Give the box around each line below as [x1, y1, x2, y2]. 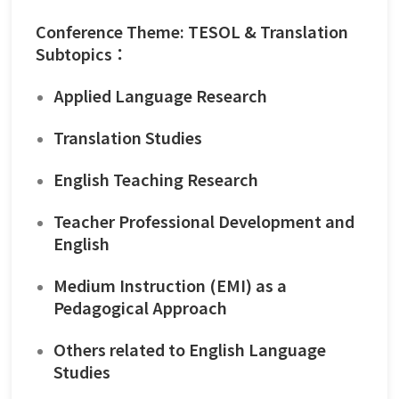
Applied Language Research [53, 83, 267, 107]
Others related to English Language [53, 337, 326, 361]
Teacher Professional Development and [53, 208, 354, 232]
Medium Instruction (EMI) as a [53, 273, 287, 297]
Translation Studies [53, 125, 202, 149]
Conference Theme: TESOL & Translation [36, 19, 348, 43]
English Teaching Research [53, 167, 258, 191]
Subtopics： [36, 41, 128, 65]
